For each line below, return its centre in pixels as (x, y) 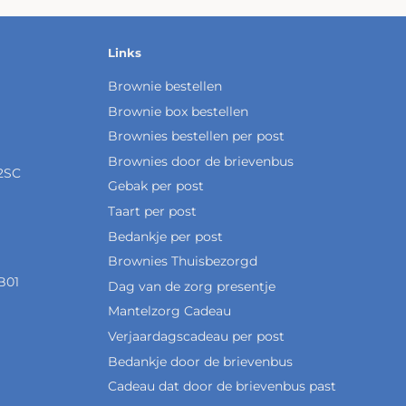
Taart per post (152, 211)
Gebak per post (155, 186)
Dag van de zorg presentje (191, 286)
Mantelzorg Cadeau (169, 311)
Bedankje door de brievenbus (200, 361)
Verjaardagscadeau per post (196, 337)
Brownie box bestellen (178, 111)
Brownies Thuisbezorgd (182, 261)
